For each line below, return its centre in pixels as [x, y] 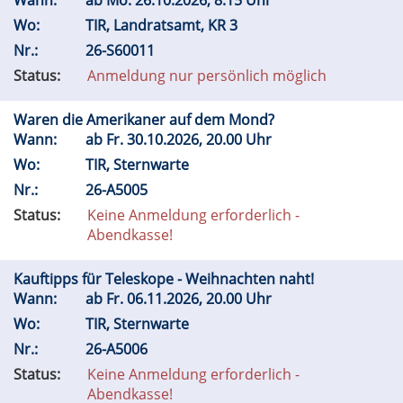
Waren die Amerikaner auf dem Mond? [146, 120]
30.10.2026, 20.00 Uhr [201, 139]
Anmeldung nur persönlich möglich [207, 76]
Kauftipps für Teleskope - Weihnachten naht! [166, 279]
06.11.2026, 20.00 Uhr [201, 299]
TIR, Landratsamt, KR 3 [163, 25]
